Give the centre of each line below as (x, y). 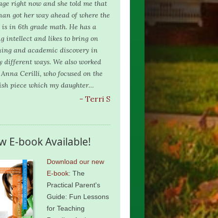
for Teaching (66, 208)
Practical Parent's (73, 185)
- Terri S (95, 99)
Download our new (75, 162)
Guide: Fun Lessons (78, 197)
